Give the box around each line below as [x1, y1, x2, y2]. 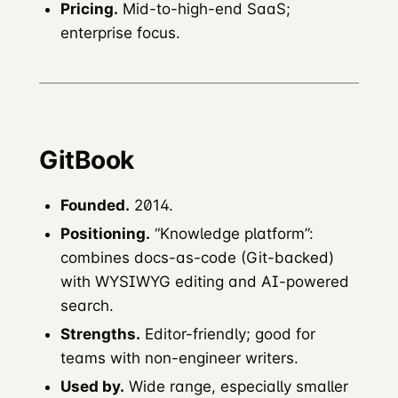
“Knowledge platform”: [150, 225, 314, 243]
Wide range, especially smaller [124, 378, 348, 396]
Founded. [60, 196, 130, 215]
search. [60, 297, 114, 315]
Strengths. [60, 325, 140, 344]
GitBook [39, 145, 135, 176]
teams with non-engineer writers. [60, 349, 298, 368]
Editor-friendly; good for [140, 325, 315, 344]
